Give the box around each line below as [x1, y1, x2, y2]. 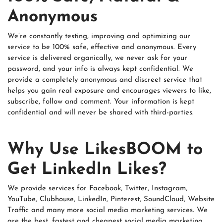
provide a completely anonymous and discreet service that [7, 76, 202, 84]
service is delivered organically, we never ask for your [7, 54, 187, 62]
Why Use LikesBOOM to [7, 141, 203, 158]
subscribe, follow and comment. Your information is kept [7, 98, 194, 106]
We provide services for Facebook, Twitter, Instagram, [7, 185, 187, 193]
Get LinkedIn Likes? [7, 161, 166, 178]
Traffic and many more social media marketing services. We [7, 207, 208, 215]
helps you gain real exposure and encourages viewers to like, [7, 87, 211, 95]
